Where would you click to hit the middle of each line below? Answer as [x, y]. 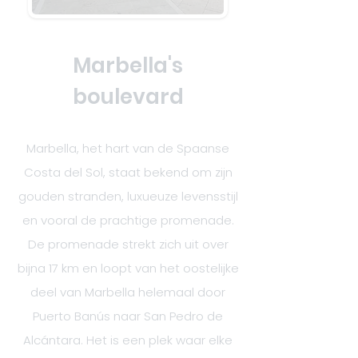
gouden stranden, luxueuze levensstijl [128, 196]
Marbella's [128, 66]
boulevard [128, 97]
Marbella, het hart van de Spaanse [128, 148]
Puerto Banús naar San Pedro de [128, 316]
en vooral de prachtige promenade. [128, 220]
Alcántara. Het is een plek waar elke [128, 340]
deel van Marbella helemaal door [128, 292]
